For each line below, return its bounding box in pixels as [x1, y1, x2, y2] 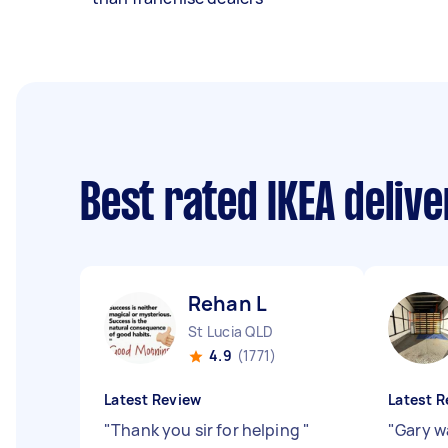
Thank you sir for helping [111, 419, 304, 441]
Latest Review [104, 390, 202, 409]
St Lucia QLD [188, 322, 273, 341]
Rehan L [188, 290, 268, 317]
